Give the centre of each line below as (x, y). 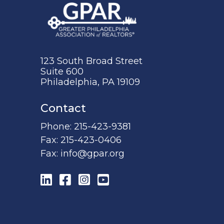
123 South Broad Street (91, 61)
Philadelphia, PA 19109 (90, 82)
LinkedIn (68, 179)
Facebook (90, 179)
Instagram (111, 179)
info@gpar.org (92, 153)
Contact (63, 108)
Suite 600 (62, 71)
